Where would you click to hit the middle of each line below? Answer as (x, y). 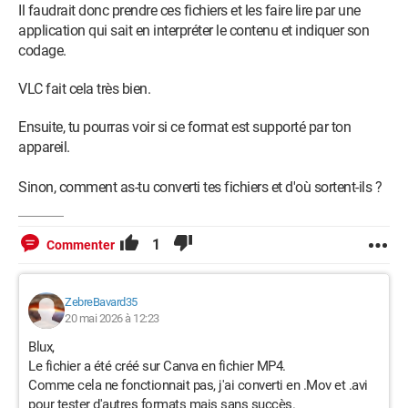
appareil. (44, 148)
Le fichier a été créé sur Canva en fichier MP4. (157, 367)
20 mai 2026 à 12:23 (112, 319)
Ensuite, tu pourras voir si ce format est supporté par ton (184, 127)
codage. (42, 51)
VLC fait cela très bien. (84, 89)
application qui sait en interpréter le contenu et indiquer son (194, 31)
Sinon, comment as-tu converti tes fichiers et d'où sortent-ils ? (200, 188)
